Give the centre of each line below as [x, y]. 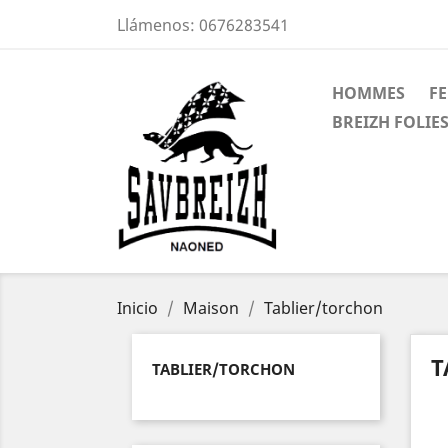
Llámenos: [158, 25]
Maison [211, 307]
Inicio [137, 307]
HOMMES [368, 93]
